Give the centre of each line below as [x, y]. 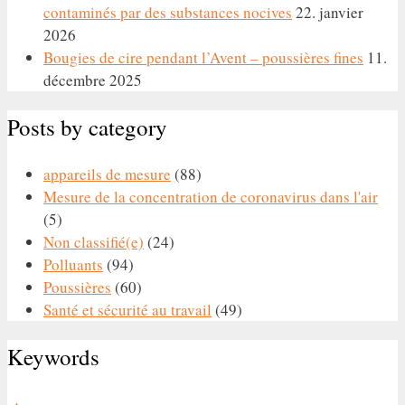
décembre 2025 [93, 80]
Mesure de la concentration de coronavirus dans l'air [211, 196]
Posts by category [87, 127]
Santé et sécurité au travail [127, 309]
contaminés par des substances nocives [168, 13]
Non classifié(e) [94, 241]
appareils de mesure [107, 174]
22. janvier [330, 13]
